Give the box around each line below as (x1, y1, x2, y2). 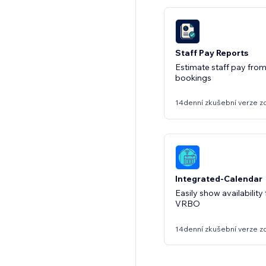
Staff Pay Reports (175, 47, 248, 58)
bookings (175, 72, 211, 83)
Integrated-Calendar (175, 173, 262, 184)
